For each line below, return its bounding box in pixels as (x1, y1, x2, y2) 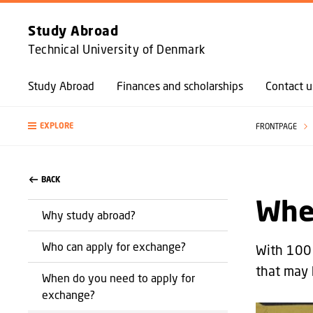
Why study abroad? (42, 208, 136, 221)
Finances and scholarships (117, 79, 243, 92)
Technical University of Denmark (28, 42, 205, 57)
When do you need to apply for (42, 271, 195, 284)
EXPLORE (40, 121, 73, 131)
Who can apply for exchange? (42, 240, 186, 253)
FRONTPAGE (255, 122, 299, 131)
